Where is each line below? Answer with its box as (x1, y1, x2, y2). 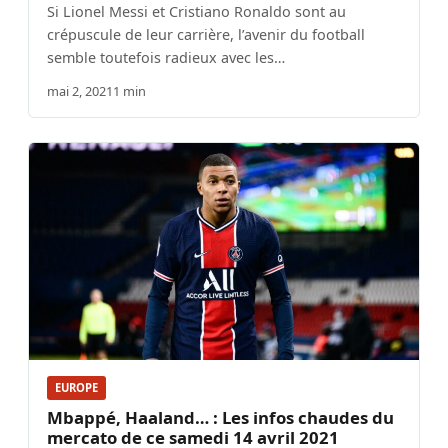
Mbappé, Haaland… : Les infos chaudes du (47, 405, 394, 429)
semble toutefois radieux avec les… (47, 48, 285, 68)
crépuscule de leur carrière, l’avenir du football (47, 25, 365, 45)
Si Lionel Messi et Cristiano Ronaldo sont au (47, 2, 346, 22)
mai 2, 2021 (47, 82, 113, 101)
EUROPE (55, 380, 98, 396)
